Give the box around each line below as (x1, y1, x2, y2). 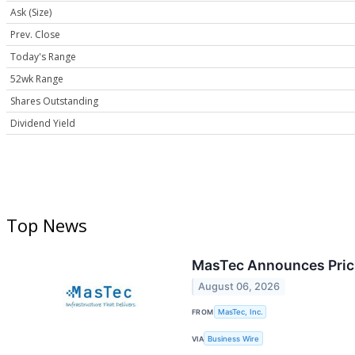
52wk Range (10, 72, 63, 86)
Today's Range (10, 50, 76, 64)
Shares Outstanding (10, 94, 98, 109)
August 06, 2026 (198, 281, 281, 293)
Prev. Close (10, 28, 60, 42)
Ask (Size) (10, 6, 52, 20)
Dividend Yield (10, 116, 75, 131)
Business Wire (208, 334, 260, 343)
